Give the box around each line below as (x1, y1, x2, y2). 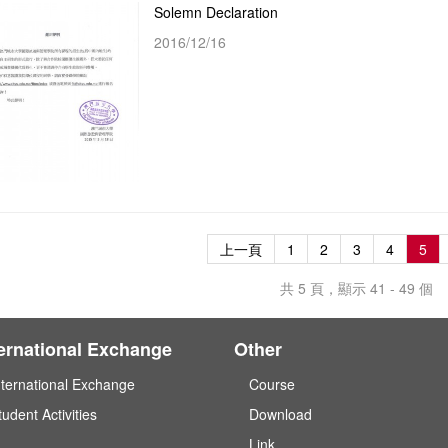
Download (249, 404, 312, 425)
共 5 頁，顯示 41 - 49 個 (280, 278, 433, 299)
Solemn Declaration (154, 2, 278, 23)
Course (249, 374, 295, 395)
